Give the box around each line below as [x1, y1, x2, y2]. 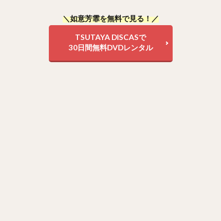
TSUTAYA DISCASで [75, 33, 146, 42]
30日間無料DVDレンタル [68, 43, 153, 52]
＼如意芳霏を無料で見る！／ [62, 14, 159, 23]
